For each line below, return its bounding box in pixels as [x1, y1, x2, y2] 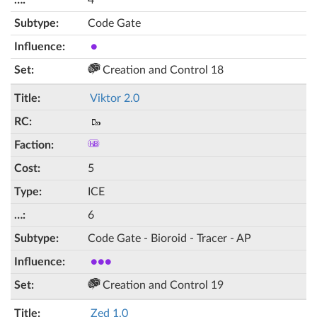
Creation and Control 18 [100, 64, 224, 76]
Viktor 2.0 [90, 93, 139, 104]
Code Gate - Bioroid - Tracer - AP [88, 233, 251, 244]
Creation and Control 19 [100, 279, 224, 291]
